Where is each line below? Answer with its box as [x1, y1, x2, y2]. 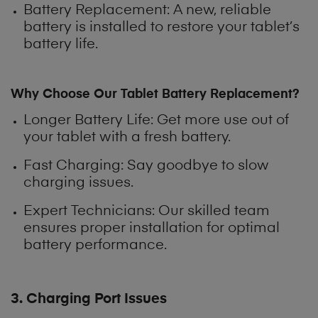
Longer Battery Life [23, 114, 151, 128]
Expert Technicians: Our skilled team [23, 204, 270, 219]
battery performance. [23, 238, 168, 253]
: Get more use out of [150, 114, 290, 128]
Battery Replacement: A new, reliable [23, 3, 272, 18]
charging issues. [23, 176, 134, 191]
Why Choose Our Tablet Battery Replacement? [11, 87, 300, 101]
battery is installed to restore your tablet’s [23, 20, 300, 35]
